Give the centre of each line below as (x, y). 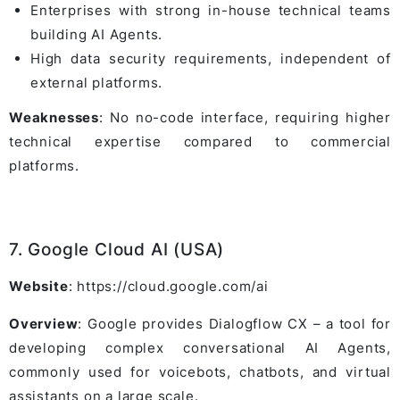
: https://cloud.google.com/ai (168, 287)
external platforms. (97, 83)
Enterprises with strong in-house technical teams (211, 11)
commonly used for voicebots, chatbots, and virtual (200, 372)
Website (39, 287)
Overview (44, 324)
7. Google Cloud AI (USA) (117, 250)
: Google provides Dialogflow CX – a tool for (234, 324)
